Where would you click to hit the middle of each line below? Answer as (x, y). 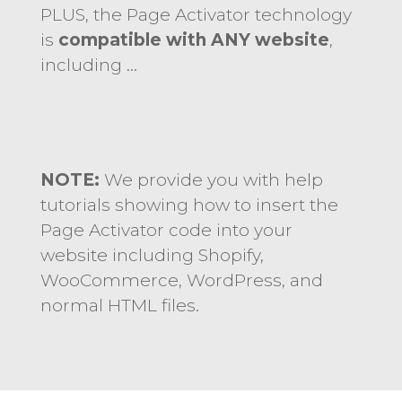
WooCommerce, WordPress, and (181, 280)
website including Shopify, (152, 255)
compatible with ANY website (193, 39)
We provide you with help (211, 179)
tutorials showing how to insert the (189, 205)
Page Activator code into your (166, 230)
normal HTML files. (119, 305)
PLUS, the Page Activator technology (196, 14)
